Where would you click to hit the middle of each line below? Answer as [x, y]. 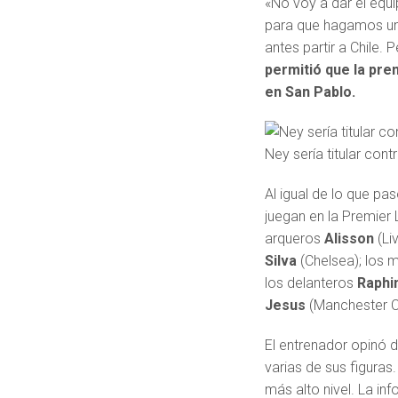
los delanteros [311, 283]
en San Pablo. [310, 92]
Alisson [351, 239]
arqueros [295, 239]
